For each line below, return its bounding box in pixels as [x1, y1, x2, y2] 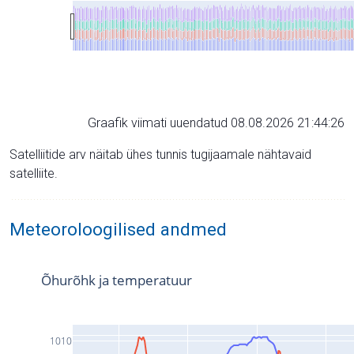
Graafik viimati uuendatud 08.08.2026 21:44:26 [88, 115, 345, 130]
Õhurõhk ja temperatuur [41, 270, 192, 289]
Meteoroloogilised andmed [9, 218, 227, 239]
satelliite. [9, 165, 58, 181]
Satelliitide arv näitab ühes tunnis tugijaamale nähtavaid [9, 146, 311, 162]
